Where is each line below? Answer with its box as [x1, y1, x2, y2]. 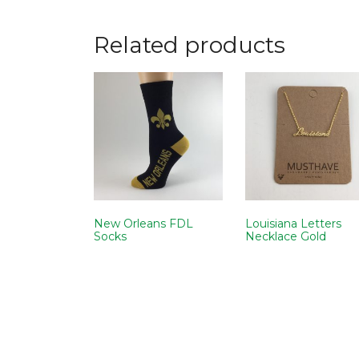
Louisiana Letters [244, 216, 341, 232]
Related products [94, 31, 285, 59]
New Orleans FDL [94, 216, 193, 232]
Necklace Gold [244, 229, 326, 244]
